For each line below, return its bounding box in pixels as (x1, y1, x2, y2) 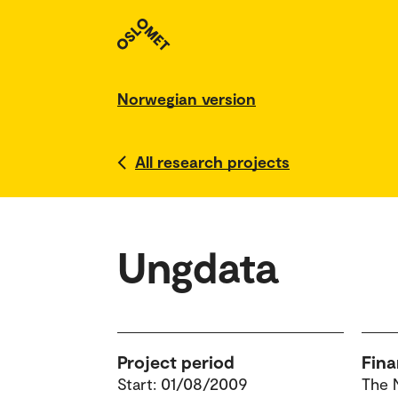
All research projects (135, 152, 290, 171)
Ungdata (117, 241, 277, 292)
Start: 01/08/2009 (117, 374, 248, 394)
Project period (117, 351, 235, 372)
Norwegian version (117, 89, 256, 108)
